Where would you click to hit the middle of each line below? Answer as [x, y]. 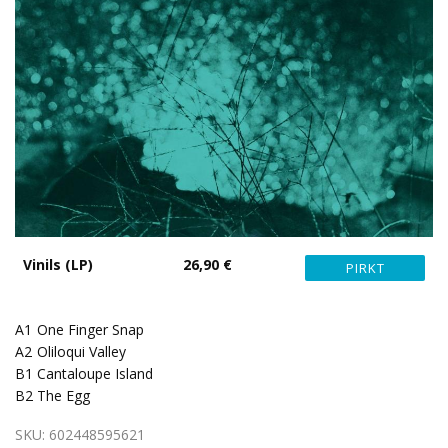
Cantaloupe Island [95, 373]
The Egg [63, 395]
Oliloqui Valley [81, 351]
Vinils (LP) [58, 264]
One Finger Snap [90, 329]
